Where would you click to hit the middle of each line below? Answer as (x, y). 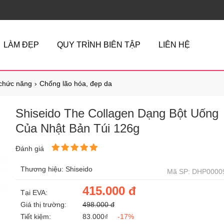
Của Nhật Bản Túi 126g (77, 128)
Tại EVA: (34, 192)
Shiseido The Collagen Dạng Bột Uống (117, 113)
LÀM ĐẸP (21, 45)
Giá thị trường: (43, 204)
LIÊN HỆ (174, 45)
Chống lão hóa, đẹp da (76, 83)
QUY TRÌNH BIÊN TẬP (99, 45)
